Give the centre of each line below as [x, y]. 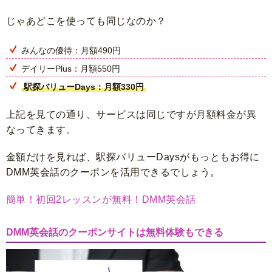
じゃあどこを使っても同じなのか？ [86, 21]
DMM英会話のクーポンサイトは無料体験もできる [115, 232]
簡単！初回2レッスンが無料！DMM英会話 [101, 199]
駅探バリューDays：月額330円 [84, 87]
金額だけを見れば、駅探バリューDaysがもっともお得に [133, 157]
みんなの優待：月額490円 [71, 50]
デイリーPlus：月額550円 [71, 68]
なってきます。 [41, 129]
